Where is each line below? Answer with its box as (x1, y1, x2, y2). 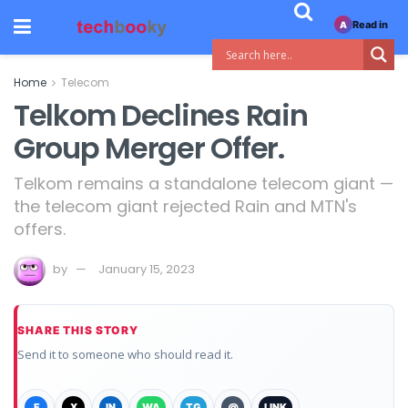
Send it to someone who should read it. (17, 345, 233, 362)
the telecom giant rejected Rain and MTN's (14, 194, 357, 218)
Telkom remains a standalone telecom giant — (14, 171, 393, 195)
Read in (352, 17, 388, 31)
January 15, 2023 (98, 260, 195, 278)
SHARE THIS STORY (17, 322, 139, 337)
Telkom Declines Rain (14, 95, 308, 136)
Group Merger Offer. (14, 127, 284, 168)
